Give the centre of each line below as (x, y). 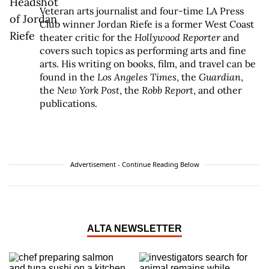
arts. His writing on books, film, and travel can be (148, 64)
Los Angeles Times (137, 77)
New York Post (88, 90)
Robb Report (168, 90)
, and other (218, 90)
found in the (68, 77)
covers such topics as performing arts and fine (143, 51)
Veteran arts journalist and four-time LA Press (142, 11)
